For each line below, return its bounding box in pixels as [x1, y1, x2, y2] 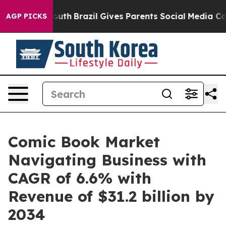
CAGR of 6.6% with [8, 168, 151, 188]
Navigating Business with [8, 150, 206, 169]
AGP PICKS [6, 12, 47, 21]
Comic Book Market [8, 132, 160, 151]
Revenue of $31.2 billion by [8, 187, 214, 206]
